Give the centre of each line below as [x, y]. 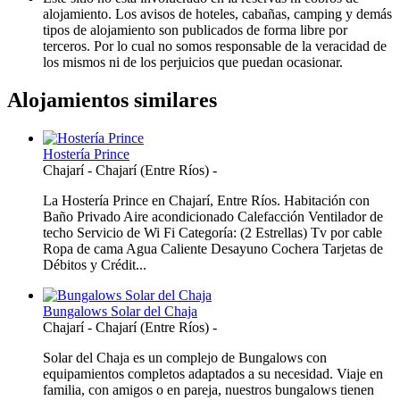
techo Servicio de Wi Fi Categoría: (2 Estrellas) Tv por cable [212, 232]
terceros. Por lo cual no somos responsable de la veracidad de [215, 46]
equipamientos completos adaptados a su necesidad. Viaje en [213, 373]
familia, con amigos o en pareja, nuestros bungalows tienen [208, 389]
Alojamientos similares [112, 100]
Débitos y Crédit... [95, 264]
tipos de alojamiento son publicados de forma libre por [195, 29]
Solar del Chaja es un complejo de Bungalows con [185, 357]
